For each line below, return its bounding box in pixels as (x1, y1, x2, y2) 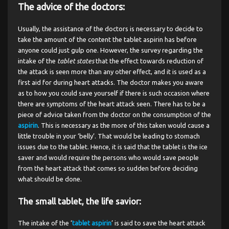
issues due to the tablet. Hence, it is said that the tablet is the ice (18, 143, 208, 150)
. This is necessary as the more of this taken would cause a (38, 121, 210, 129)
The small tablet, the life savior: (18, 196, 141, 206)
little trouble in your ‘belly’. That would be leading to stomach (18, 132, 200, 140)
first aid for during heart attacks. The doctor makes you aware (18, 78, 203, 86)
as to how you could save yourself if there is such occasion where (18, 89, 210, 97)
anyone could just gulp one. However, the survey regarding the (18, 46, 203, 54)
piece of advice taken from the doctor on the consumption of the (18, 110, 211, 118)
